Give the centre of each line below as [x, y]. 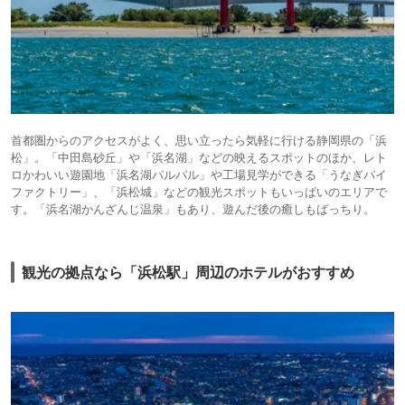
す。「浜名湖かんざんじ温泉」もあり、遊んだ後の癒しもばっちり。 [193, 209]
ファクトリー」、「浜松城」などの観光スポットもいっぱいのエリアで [199, 192]
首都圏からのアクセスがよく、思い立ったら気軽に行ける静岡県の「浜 [199, 141]
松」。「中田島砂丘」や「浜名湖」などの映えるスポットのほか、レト [199, 158]
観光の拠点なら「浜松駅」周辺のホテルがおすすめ [188, 273]
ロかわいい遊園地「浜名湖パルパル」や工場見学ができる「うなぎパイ [199, 175]
